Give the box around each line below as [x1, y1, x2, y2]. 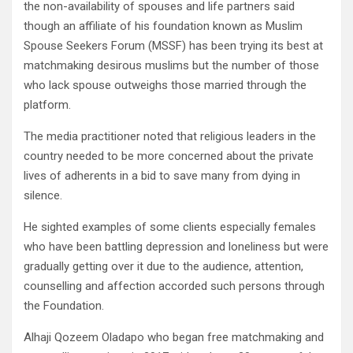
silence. [24, 188, 62, 203]
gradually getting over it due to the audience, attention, [24, 259, 303, 274]
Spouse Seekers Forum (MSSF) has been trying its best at [24, 39, 323, 54]
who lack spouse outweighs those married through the [24, 78, 307, 93]
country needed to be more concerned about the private [24, 149, 314, 164]
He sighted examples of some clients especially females [24, 220, 316, 235]
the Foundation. [24, 299, 104, 314]
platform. [24, 98, 71, 113]
